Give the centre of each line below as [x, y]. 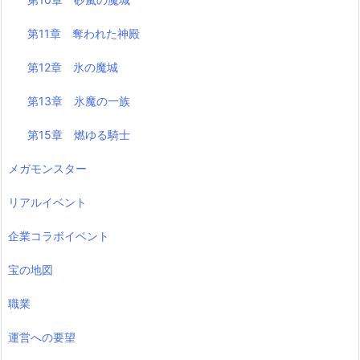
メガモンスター [47, 168]
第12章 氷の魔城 [73, 67]
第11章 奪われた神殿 [84, 33]
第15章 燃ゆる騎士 [79, 134]
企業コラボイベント [59, 235]
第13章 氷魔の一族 [79, 100]
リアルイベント [47, 202]
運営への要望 [42, 337]
